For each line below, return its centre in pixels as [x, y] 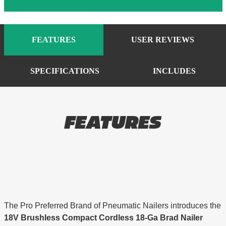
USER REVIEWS [163, 40]
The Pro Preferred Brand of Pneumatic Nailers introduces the [112, 206]
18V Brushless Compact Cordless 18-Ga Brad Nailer [103, 218]
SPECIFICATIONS [65, 71]
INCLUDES [174, 71]
